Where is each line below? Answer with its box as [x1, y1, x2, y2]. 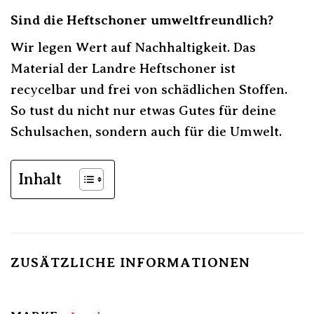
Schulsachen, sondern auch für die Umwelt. [11, 124, 282, 139]
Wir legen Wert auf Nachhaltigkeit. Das [11, 40, 256, 55]
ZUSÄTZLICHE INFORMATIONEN [11, 255, 250, 271]
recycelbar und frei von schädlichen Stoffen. [11, 82, 287, 97]
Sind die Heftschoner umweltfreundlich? [11, 12, 273, 27]
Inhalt [18, 170, 62, 189]
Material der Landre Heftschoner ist [11, 61, 235, 76]
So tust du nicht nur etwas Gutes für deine [11, 103, 276, 118]
